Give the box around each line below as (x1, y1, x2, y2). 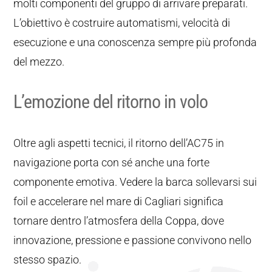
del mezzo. (13, 55, 65, 68)
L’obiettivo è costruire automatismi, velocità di (13, 16, 231, 29)
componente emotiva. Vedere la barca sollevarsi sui (13, 175, 257, 188)
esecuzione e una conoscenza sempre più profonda (13, 36, 257, 49)
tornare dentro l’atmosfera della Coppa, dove (13, 214, 225, 227)
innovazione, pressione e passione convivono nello (13, 234, 252, 246)
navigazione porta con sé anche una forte (13, 156, 210, 169)
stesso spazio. (13, 253, 82, 266)
